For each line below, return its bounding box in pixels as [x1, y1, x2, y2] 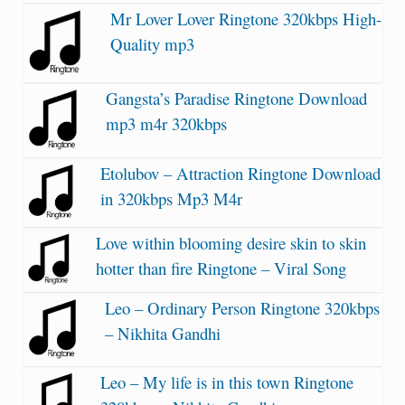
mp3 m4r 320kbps [105, 111, 227, 135]
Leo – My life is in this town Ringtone [99, 370, 353, 393]
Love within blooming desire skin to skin [95, 231, 366, 254]
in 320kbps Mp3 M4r [100, 186, 243, 210]
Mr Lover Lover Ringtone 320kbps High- [109, 6, 381, 30]
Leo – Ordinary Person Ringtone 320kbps [104, 296, 380, 319]
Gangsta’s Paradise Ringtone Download [105, 86, 367, 109]
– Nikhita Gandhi [104, 321, 221, 344]
